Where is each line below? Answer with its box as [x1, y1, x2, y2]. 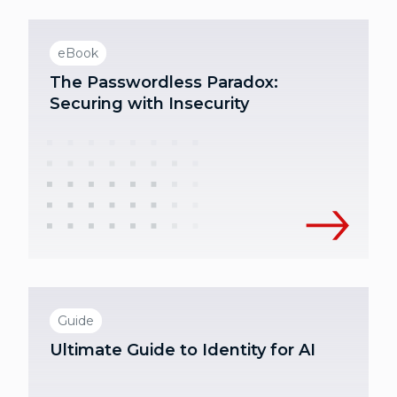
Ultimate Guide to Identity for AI [50, 340, 315, 361]
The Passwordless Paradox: [50, 73, 278, 93]
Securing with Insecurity [50, 94, 249, 114]
